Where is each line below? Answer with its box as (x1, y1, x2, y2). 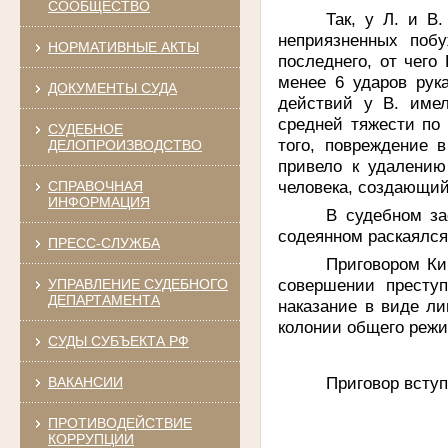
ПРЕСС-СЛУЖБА (47, 234, 160, 251)
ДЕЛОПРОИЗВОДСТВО (47, 136, 202, 153)
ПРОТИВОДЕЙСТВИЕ (47, 414, 192, 431)
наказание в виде (278, 295, 426, 316)
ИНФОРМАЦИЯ (47, 193, 150, 210)
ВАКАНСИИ (47, 373, 123, 390)
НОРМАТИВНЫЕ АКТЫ (47, 38, 199, 55)
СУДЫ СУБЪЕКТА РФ (47, 332, 189, 349)
